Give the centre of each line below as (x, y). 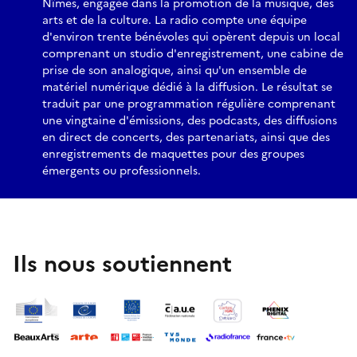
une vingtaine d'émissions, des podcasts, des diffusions (190, 120)
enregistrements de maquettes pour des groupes (173, 154)
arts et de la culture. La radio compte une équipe (175, 20)
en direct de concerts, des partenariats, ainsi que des (186, 137)
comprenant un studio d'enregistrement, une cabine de (193, 53)
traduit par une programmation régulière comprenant (189, 104)
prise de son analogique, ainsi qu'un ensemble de (175, 70)
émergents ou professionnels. (122, 171)
